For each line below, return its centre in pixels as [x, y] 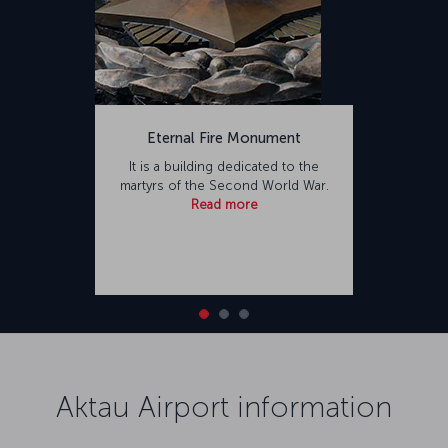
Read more [224, 204]
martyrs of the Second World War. [224, 185]
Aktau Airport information [224, 406]
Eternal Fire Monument [224, 137]
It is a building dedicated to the [224, 166]
